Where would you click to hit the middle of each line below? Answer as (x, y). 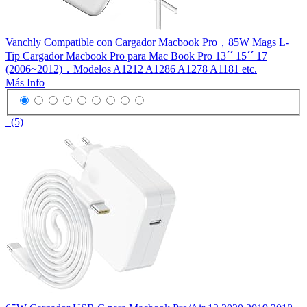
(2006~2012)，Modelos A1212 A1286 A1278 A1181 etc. (131, 69)
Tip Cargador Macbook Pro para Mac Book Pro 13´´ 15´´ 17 (136, 56)
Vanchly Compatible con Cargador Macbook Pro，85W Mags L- (147, 42)
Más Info (25, 82)
